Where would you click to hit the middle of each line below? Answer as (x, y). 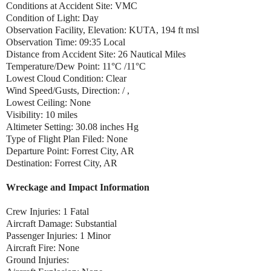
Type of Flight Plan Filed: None (67, 139)
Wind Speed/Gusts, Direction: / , (68, 90)
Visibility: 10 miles (42, 114)
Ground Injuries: (39, 260)
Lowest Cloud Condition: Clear (66, 78)
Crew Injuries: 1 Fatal (49, 211)
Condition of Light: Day (52, 18)
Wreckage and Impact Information (78, 187)
